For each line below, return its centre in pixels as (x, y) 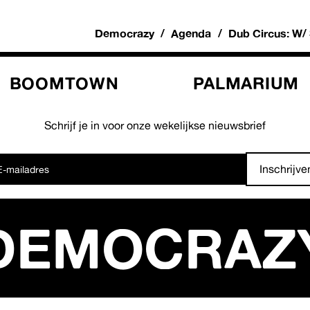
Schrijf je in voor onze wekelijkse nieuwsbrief (155, 125)
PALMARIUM (246, 83)
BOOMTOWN (64, 83)
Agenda (191, 34)
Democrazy (125, 34)
